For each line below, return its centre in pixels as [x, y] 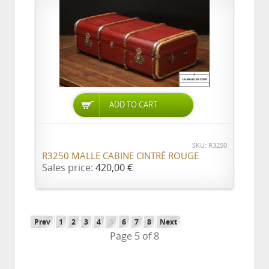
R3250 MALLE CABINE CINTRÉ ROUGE [120, 156]
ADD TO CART [134, 105]
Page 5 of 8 [134, 236]
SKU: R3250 [210, 146]
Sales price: [69, 168]
